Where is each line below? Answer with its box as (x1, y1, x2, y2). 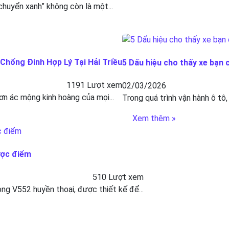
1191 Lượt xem (66, 80, 122, 90)
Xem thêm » (132, 113, 176, 124)
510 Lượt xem (93, 172, 144, 182)
